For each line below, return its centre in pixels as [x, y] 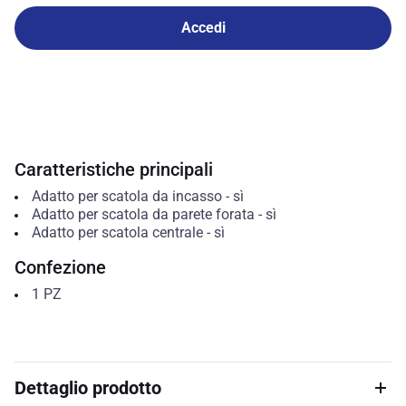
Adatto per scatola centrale [117, 232]
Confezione [60, 267]
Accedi [203, 28]
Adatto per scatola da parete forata [143, 214]
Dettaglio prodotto [88, 388]
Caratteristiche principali [114, 169]
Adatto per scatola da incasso [126, 196]
